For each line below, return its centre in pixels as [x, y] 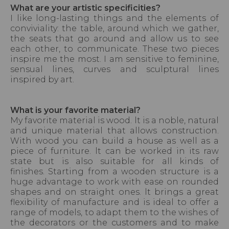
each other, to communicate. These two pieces [114, 49]
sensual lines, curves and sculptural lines [114, 70]
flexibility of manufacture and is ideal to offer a [114, 202]
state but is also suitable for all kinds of [114, 162]
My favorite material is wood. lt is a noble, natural [114, 121]
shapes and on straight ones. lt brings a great [114, 192]
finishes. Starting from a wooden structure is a [114, 172]
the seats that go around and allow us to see [114, 39]
